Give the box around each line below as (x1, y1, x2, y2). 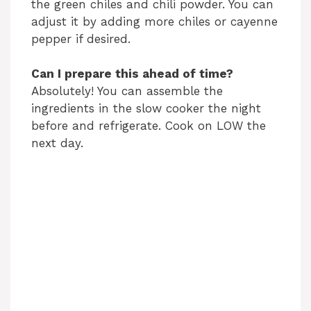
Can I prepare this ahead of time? (31, 67, 233, 81)
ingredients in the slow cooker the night (31, 101, 261, 116)
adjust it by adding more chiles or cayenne (31, 14, 278, 28)
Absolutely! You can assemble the (31, 84, 223, 99)
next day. (31, 136, 83, 151)
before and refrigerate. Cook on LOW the (31, 119, 266, 133)
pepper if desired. (31, 31, 131, 46)
